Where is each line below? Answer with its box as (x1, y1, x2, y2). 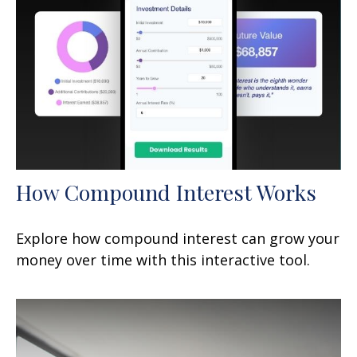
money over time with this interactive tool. (16, 249, 310, 269)
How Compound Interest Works (16, 177, 316, 206)
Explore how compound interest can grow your (16, 228, 339, 248)
